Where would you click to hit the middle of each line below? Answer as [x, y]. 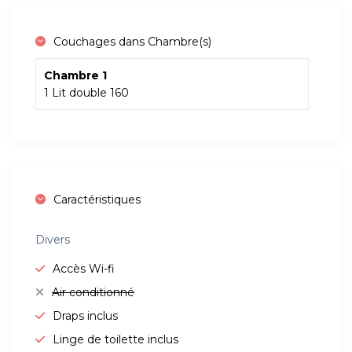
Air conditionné [93, 293]
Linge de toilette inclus [116, 340]
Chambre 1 [76, 76]
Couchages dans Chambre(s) [133, 42]
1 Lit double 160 [87, 93]
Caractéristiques [97, 200]
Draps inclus [86, 316]
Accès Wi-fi [84, 269]
